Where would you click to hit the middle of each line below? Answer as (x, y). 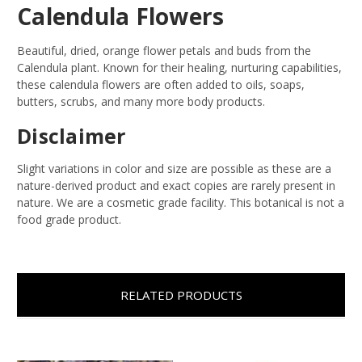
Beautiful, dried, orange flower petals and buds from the (164, 50)
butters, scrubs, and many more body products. (143, 101)
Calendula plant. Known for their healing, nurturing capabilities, (179, 67)
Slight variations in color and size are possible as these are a (174, 168)
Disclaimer (72, 135)
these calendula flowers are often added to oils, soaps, (161, 84)
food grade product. (69, 219)
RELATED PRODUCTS (181, 295)
